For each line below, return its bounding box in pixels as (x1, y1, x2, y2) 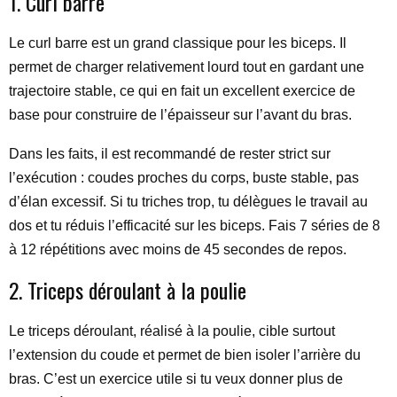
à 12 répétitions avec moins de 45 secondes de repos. (9, 242, 346, 257)
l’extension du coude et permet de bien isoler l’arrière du (9, 347, 361, 362)
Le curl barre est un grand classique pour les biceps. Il (9, 35, 346, 51)
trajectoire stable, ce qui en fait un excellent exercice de (9, 83, 355, 98)
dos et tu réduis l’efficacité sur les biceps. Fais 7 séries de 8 (9, 218, 380, 233)
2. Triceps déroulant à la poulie (9, 274, 246, 306)
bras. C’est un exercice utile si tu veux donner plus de (9, 371, 343, 386)
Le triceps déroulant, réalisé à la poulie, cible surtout (9, 323, 335, 339)
